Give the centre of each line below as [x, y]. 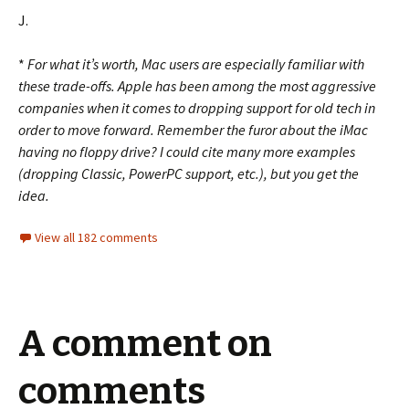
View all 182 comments [96, 237]
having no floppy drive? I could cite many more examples [187, 152]
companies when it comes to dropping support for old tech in [197, 108]
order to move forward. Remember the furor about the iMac [193, 130]
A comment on [145, 344]
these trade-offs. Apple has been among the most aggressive [197, 86]
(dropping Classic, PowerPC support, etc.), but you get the [189, 173]
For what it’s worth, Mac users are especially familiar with [196, 64]
